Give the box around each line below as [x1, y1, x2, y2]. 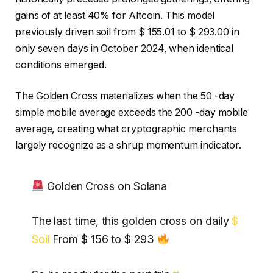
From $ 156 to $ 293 [49, 233, 157, 246]
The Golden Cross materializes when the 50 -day [15, 90, 235, 102]
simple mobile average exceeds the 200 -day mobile [15, 107, 249, 119]
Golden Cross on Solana [44, 179, 168, 193]
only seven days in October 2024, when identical [15, 42, 234, 54]
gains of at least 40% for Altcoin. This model [15, 9, 215, 21]
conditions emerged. [15, 58, 107, 71]
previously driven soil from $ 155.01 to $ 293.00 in [15, 26, 239, 38]
